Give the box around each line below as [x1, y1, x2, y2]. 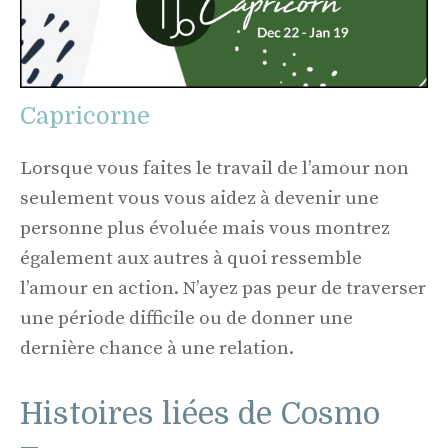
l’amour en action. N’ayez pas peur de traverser [20, 276, 426, 300]
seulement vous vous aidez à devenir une [20, 186, 379, 210]
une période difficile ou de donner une [20, 306, 353, 330]
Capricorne [20, 101, 150, 130]
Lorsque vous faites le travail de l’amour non [20, 156, 409, 180]
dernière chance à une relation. [20, 336, 294, 360]
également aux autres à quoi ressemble [20, 246, 362, 270]
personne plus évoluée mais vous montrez [20, 216, 390, 240]
